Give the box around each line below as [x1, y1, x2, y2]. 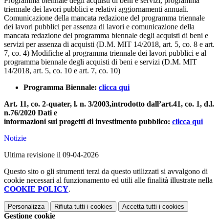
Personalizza [8, 203, 44, 211]
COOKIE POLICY [4, 185, 68, 194]
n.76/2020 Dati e [4, 109, 57, 117]
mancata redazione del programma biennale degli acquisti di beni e [4, 31, 208, 40]
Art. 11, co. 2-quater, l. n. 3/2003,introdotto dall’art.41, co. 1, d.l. [4, 100, 214, 109]
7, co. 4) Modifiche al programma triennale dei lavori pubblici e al [4, 49, 206, 58]
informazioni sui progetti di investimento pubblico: [4, 117, 172, 126]
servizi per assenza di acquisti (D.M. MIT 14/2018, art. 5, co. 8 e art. [4, 40, 215, 49]
